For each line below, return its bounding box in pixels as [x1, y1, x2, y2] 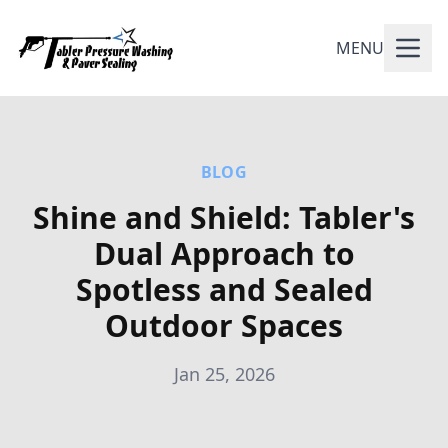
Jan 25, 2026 [173, 362, 275, 386]
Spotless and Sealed [75, 269, 373, 310]
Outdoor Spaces [105, 305, 343, 346]
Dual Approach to [93, 233, 355, 274]
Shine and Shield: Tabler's [33, 197, 415, 238]
